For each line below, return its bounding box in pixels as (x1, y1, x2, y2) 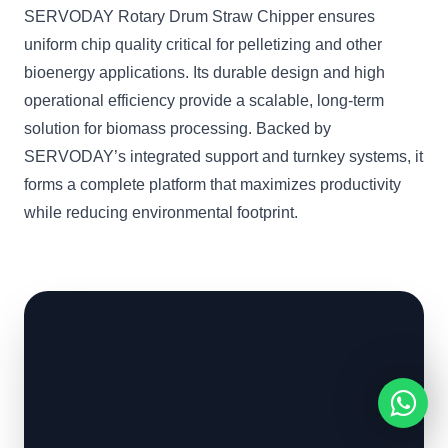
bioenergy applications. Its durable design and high (24, 64, 385, 82)
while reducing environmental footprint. (24, 204, 298, 222)
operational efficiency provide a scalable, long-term (24, 92, 384, 110)
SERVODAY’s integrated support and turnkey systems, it (24, 148, 423, 166)
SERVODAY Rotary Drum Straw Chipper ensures (24, 8, 375, 26)
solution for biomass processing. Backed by (24, 120, 331, 138)
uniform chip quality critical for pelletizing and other (24, 36, 382, 54)
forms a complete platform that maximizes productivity (24, 176, 401, 194)
